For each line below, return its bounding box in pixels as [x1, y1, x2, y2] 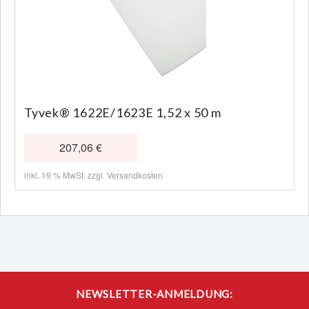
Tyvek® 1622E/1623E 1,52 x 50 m [24, 105, 221, 120]
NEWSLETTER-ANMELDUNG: [76, 288, 233, 300]
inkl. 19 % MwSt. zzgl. [24, 169, 107, 181]
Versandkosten [107, 169, 163, 181]
